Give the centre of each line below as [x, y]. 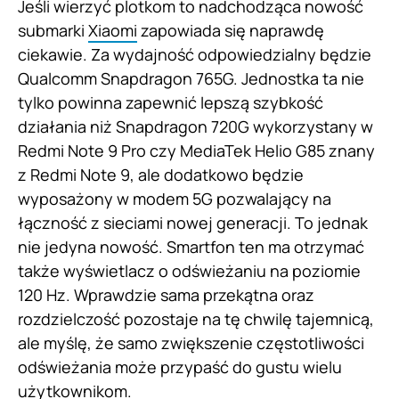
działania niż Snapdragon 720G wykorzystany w [195, 127]
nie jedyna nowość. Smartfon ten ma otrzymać [191, 247]
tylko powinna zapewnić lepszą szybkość [171, 103]
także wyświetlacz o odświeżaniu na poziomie [189, 271]
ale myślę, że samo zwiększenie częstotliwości [191, 343]
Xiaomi [113, 31]
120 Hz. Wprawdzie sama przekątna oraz [166, 295]
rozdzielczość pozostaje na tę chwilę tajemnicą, [196, 319]
